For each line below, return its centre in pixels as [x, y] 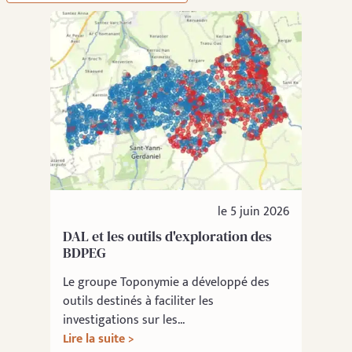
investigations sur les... [124, 320]
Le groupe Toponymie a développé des [166, 282]
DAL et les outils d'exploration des [167, 236]
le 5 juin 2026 [253, 211]
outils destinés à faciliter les [138, 301]
